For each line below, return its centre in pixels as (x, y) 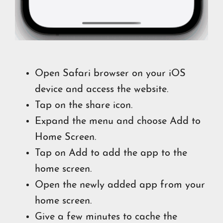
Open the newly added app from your (120, 185)
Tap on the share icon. (84, 106)
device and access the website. (102, 90)
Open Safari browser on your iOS (110, 74)
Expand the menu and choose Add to (118, 122)
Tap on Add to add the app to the (111, 154)
